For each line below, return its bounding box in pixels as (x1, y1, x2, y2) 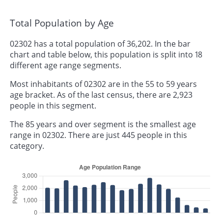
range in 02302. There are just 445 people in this (10, 129, 187, 140)
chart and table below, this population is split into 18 (10, 49, 202, 60)
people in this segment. (10, 100, 96, 111)
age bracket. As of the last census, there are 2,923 (10, 89, 192, 100)
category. (10, 140, 44, 151)
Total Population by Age (10, 17, 114, 29)
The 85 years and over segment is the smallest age (10, 118, 196, 130)
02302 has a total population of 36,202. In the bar (10, 38, 191, 49)
